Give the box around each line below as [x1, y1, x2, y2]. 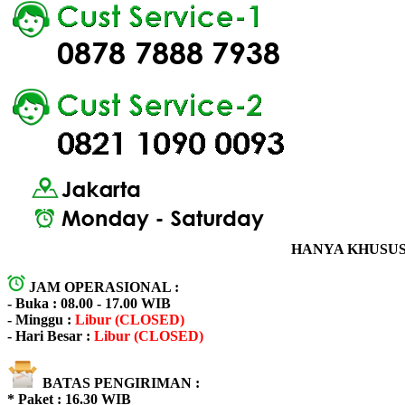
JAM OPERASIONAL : [29, 279, 183, 296]
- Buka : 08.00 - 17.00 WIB [7, 296, 171, 312]
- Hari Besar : [7, 328, 90, 344]
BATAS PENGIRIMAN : [42, 375, 200, 391]
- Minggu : [7, 312, 71, 328]
